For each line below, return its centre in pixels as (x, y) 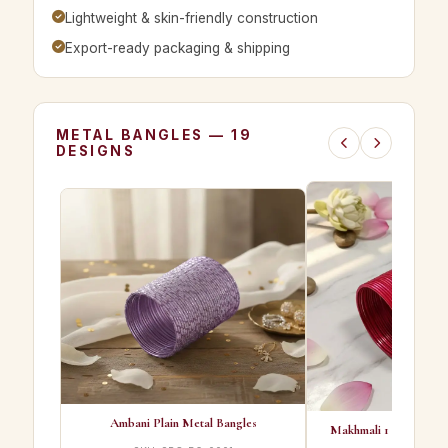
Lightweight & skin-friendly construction (191, 18)
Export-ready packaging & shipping (177, 48)
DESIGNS (96, 151)
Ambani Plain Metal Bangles (183, 423)
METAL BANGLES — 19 (154, 135)
